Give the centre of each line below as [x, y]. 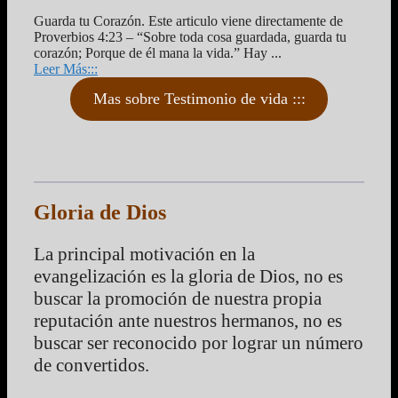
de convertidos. [92, 365]
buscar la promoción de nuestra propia [178, 298]
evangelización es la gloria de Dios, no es [188, 276]
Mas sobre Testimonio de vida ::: [199, 99]
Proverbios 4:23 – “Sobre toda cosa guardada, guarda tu [190, 37]
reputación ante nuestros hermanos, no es [188, 320]
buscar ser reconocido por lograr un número [199, 342]
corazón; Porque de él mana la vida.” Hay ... [158, 53]
